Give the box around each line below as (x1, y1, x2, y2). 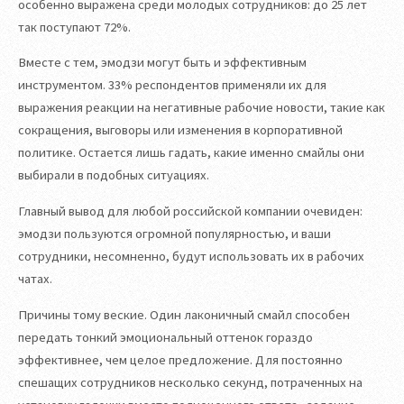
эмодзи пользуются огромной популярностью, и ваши (18, 225, 331, 242)
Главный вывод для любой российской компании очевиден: (18, 202, 363, 219)
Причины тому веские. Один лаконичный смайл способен (18, 306, 350, 323)
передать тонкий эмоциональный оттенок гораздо (18, 328, 313, 345)
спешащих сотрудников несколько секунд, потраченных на (18, 373, 363, 390)
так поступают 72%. (18, 18, 131, 35)
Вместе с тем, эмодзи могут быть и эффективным (18, 54, 307, 71)
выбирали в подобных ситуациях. (18, 167, 209, 184)
